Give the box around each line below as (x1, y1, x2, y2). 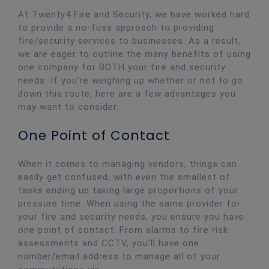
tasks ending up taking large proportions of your (18, 185, 238, 196)
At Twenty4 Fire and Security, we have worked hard (18, 8, 250, 20)
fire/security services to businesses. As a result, (18, 35, 241, 46)
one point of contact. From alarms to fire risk (18, 225, 228, 236)
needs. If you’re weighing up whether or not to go (18, 74, 243, 86)
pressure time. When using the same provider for (18, 198, 241, 210)
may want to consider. (18, 101, 119, 112)
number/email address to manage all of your (18, 251, 220, 262)
